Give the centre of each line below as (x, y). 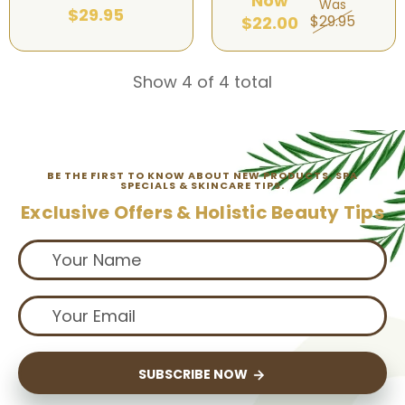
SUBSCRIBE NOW (194, 375)
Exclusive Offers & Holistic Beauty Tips (202, 213)
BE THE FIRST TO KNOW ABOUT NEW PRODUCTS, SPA (202, 176)
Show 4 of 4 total (202, 82)
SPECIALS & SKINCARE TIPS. (202, 186)
